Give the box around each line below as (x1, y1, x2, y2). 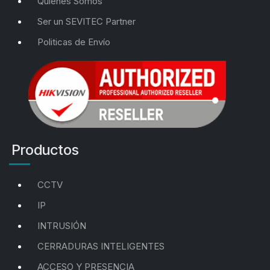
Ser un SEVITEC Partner (37, 16, 136, 28)
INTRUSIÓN (37, 219, 86, 231)
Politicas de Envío (37, 36, 110, 48)
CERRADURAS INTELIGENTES (37, 240, 165, 252)
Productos (9, 140, 79, 159)
